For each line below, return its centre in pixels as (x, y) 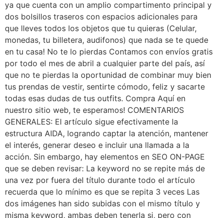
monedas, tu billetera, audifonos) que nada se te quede (107, 40)
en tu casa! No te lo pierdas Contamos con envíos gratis (109, 51)
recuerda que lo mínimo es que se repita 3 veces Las (102, 191)
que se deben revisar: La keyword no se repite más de (105, 168)
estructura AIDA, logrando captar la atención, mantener (107, 133)
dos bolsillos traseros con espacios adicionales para (101, 16)
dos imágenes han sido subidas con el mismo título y (102, 203)
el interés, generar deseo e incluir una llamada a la (97, 145)
